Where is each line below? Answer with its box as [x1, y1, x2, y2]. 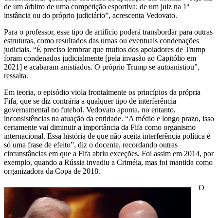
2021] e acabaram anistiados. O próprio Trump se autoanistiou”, [4, 62, 200, 71]
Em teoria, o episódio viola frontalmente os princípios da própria [4, 88, 200, 96]
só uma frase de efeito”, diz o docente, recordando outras [4, 140, 178, 149]
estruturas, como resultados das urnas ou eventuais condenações [4, 36, 199, 45]
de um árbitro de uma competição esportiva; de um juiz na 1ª [4, 2, 189, 11]
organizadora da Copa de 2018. [4, 166, 100, 175]
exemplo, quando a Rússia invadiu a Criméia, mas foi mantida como [4, 158, 213, 166]
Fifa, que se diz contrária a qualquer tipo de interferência [4, 96, 176, 105]
